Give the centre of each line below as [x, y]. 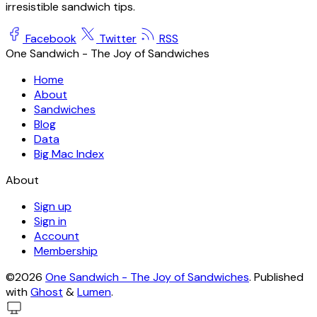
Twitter [118, 38]
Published [279, 277]
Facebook [51, 38]
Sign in [50, 221]
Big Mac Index [69, 154]
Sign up [53, 206]
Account [57, 236]
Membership [66, 250]
